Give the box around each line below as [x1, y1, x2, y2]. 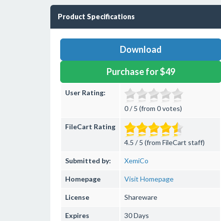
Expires [65, 211, 89, 220]
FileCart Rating [65, 122, 115, 131]
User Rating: [65, 88, 106, 97]
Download [119, 44, 162, 55]
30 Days [124, 211, 149, 220]
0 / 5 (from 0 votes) [124, 104, 182, 112]
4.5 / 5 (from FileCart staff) [124, 138, 205, 147]
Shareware [124, 193, 157, 201]
